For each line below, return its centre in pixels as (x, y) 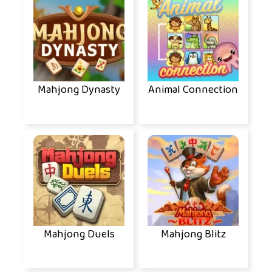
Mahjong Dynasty (79, 90)
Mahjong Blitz (193, 235)
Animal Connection (193, 90)
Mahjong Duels (79, 235)
